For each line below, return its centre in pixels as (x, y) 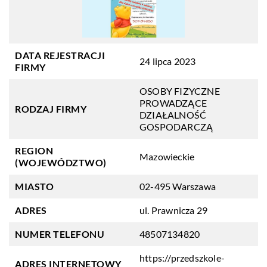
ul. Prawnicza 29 (174, 210)
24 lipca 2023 (168, 61)
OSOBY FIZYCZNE (180, 91)
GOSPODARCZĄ (176, 127)
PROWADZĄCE (173, 103)
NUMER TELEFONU (60, 234)
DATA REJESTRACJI (60, 55)
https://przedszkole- (182, 258)
